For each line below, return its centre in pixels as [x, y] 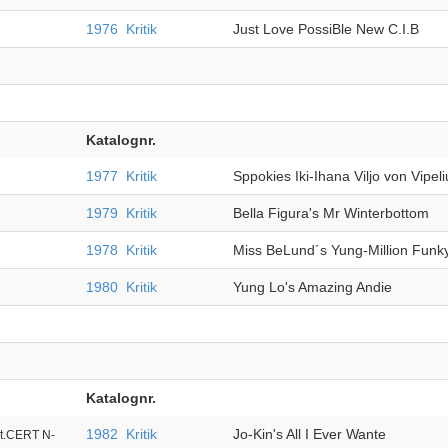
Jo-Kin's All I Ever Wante [309, 434]
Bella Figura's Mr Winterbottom [330, 213]
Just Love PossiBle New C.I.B [325, 29]
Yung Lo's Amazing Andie [312, 287]
